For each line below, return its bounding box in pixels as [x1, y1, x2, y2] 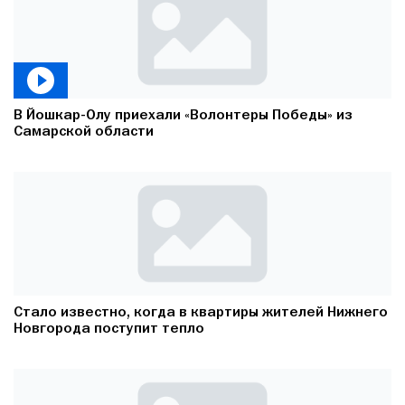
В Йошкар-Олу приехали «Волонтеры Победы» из [14, 108, 353, 122]
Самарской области [14, 125, 154, 138]
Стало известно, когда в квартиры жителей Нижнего [14, 306, 388, 319]
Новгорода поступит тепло [14, 322, 204, 335]
